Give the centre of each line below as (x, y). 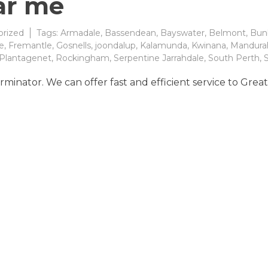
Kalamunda (164, 45)
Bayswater (182, 33)
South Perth (234, 58)
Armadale (80, 33)
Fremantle (30, 45)
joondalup (115, 45)
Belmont (227, 33)
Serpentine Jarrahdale (159, 58)
